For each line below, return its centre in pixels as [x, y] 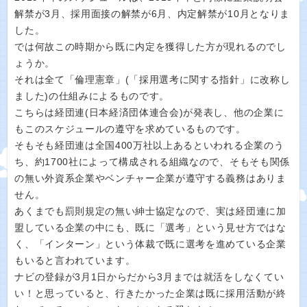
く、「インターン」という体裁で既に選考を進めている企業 [150, 244]
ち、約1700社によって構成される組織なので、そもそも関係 [152, 162]
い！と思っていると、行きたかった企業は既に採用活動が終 [150, 293]
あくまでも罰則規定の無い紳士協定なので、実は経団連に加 [150, 211]
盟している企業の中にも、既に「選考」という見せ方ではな [150, 228]
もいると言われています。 [75, 260]
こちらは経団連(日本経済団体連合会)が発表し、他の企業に [149, 112]
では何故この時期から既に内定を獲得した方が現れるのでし [150, 47]
